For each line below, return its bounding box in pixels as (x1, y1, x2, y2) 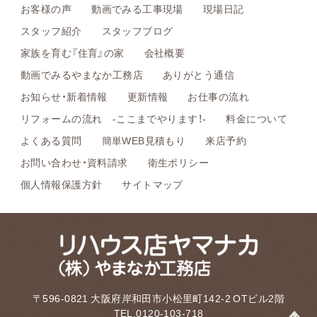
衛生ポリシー (147, 155, 209, 169)
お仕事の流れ (188, 89, 249, 103)
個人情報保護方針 (21, 177, 103, 191)
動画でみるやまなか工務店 (21, 67, 144, 81)
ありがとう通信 (163, 67, 234, 81)
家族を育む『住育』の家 (21, 45, 125, 59)
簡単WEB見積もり (101, 133, 186, 147)
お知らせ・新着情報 (21, 89, 108, 103)
